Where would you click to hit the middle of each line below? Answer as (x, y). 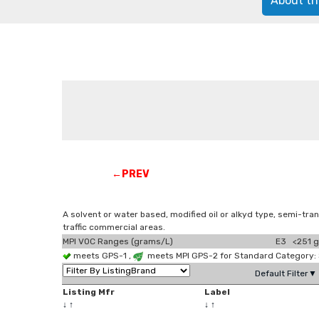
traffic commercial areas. (114, 227)
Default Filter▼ (286, 273)
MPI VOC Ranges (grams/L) (118, 241)
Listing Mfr (89, 292)
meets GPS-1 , (102, 256)
